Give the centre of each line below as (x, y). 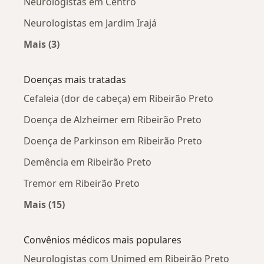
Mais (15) (44, 205)
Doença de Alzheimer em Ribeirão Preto (113, 120)
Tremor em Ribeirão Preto (82, 184)
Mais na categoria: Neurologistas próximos (142, 58)
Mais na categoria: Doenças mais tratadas (143, 218)
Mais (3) (42, 44)
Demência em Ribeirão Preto (88, 162)
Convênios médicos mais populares (103, 240)
